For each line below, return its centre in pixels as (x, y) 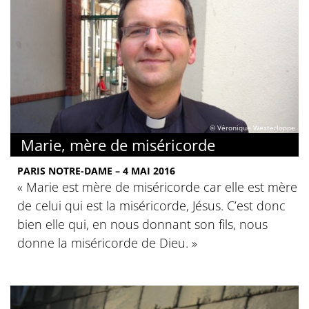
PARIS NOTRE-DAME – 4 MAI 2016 (96, 171)
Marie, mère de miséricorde (118, 145)
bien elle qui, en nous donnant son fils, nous (142, 225)
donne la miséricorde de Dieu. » (107, 243)
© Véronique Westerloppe (252, 128)
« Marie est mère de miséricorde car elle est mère (157, 187)
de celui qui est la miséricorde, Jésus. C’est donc (151, 206)
